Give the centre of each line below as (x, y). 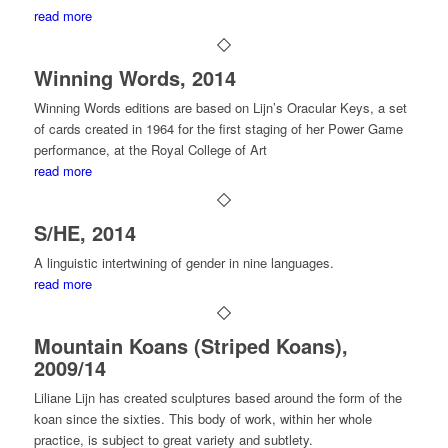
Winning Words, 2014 (134, 77)
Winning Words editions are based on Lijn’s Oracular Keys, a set (220, 107)
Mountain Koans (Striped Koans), (190, 345)
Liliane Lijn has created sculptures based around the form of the (217, 397)
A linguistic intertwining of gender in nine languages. (183, 262)
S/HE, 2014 (84, 232)
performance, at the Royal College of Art (150, 149)
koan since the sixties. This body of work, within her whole (202, 418)
